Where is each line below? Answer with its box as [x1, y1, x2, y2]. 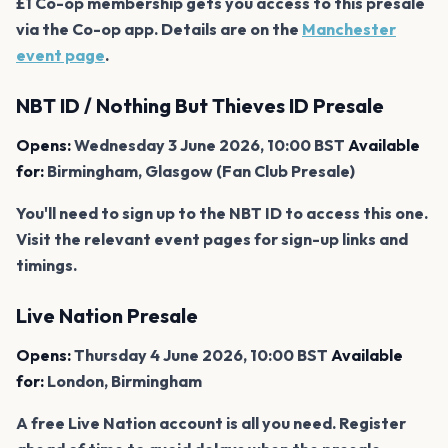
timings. [16, 254, 77, 275]
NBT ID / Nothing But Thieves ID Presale [16, 92, 384, 118]
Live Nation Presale [16, 302, 198, 328]
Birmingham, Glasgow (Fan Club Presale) [44, 160, 355, 181]
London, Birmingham [44, 370, 202, 391]
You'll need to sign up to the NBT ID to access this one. [16, 202, 428, 223]
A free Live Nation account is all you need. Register [16, 412, 406, 433]
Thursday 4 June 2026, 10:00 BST [71, 344, 331, 365]
